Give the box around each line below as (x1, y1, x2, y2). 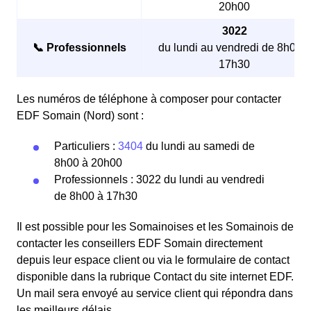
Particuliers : (54, 140, 118, 153)
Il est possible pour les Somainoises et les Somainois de (17, 221, 294, 233)
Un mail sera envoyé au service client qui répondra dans (17, 287, 293, 300)
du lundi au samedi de (143, 140, 255, 153)
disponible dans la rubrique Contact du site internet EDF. (17, 271, 294, 283)
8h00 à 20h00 (54, 157, 122, 169)
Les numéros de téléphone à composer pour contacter (17, 93, 281, 106)
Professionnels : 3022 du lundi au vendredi (54, 174, 264, 186)
